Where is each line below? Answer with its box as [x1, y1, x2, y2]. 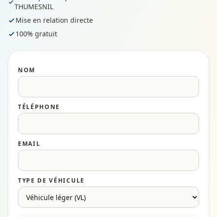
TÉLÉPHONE [18, 103, 61, 111]
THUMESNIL [14, 2, 53, 11]
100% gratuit [15, 29, 57, 38]
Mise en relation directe [15, 15, 93, 25]
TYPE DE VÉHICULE [18, 176, 85, 185]
